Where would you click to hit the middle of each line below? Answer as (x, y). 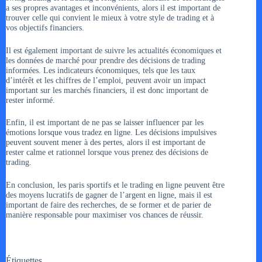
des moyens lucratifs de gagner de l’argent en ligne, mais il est (109, 194)
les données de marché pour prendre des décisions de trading (106, 60)
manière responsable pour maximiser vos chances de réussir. (105, 214)
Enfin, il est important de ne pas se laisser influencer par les (105, 123)
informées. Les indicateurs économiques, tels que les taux (101, 70)
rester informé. (30, 100)
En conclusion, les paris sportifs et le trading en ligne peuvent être (115, 185)
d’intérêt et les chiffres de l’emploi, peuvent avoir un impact (106, 80)
